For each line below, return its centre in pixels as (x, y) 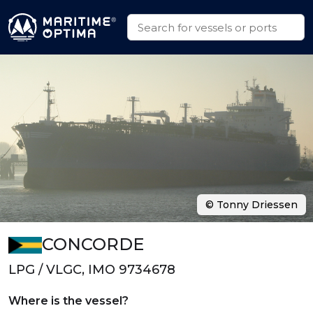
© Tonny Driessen (252, 205)
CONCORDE (93, 244)
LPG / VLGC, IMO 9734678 (92, 270)
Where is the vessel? (68, 301)
